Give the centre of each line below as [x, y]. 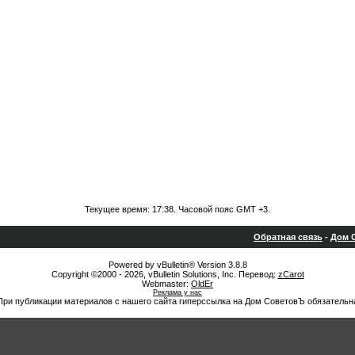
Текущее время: [118, 209]
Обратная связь [288, 237]
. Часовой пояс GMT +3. [222, 209]
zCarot [291, 274]
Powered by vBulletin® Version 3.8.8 [177, 265]
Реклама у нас [177, 292]
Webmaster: [166, 284]
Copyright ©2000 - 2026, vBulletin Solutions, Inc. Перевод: [164, 274]
